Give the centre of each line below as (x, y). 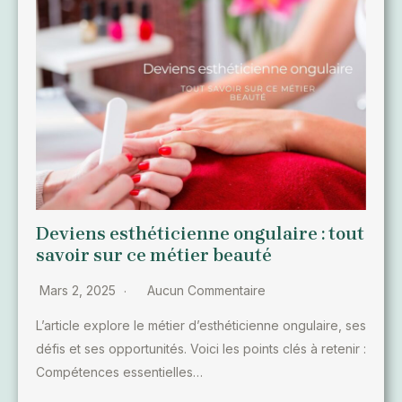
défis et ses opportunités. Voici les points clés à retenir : (201, 348)
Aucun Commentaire (206, 290)
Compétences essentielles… (119, 371)
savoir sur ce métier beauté (154, 255)
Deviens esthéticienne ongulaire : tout (200, 233)
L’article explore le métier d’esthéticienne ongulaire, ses (201, 325)
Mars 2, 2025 (79, 290)
